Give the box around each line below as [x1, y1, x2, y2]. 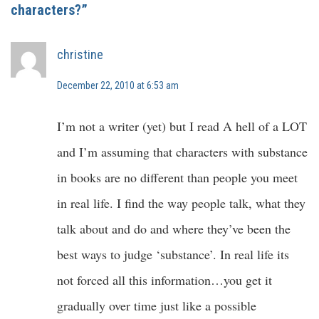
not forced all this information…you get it [57, 271, 272, 289]
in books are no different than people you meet [57, 169, 298, 187]
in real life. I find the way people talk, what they [57, 194, 305, 212]
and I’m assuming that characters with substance [57, 143, 308, 161]
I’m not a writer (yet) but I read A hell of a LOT [57, 117, 307, 135]
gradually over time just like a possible [57, 297, 256, 315]
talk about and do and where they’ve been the [57, 220, 291, 238]
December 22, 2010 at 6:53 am [57, 80, 179, 92]
